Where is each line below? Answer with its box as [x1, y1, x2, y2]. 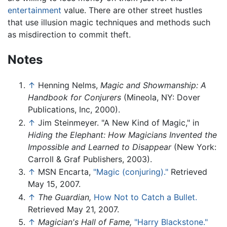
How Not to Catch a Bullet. [94, 192, 197, 202]
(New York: [171, 141, 216, 152]
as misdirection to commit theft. [8, 29, 131, 40]
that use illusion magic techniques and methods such [8, 17, 210, 28]
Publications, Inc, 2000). [28, 104, 120, 115]
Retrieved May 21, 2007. [28, 204, 119, 214]
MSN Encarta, [38, 167, 93, 177]
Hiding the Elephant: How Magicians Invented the [28, 129, 217, 140]
